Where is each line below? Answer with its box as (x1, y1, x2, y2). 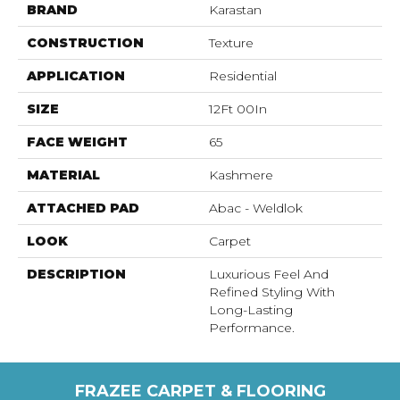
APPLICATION (27, 67, 125, 84)
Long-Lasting (209, 301, 293, 318)
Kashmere (209, 166, 273, 183)
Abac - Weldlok (209, 199, 303, 216)
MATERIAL (27, 166, 100, 183)
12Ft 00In (209, 100, 267, 117)
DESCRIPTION (27, 265, 126, 282)
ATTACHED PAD (27, 199, 139, 216)
